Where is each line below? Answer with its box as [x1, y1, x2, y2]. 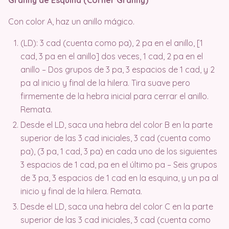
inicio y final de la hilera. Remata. [20, 186, 142, 196]
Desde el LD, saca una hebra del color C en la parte [20, 201, 213, 212]
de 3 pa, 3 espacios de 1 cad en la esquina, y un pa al [20, 172, 218, 183]
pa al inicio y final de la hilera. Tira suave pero [20, 77, 190, 88]
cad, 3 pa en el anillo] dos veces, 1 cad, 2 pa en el [20, 51, 203, 61]
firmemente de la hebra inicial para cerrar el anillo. [20, 90, 209, 101]
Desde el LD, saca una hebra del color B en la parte [20, 119, 213, 130]
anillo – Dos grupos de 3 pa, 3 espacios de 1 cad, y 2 [20, 64, 215, 75]
